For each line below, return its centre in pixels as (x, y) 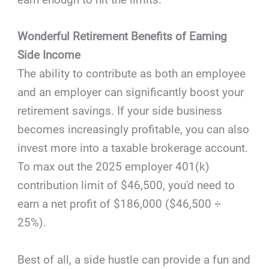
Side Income (49, 55)
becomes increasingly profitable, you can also (134, 130)
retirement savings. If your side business (120, 111)
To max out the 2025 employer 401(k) (114, 167)
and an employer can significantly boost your (131, 92)
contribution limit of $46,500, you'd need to (126, 186)
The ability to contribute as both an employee (132, 74)
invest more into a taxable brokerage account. (133, 148)
